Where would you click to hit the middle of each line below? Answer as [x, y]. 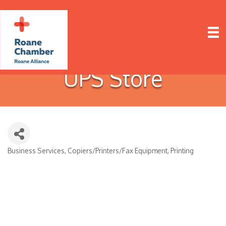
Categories [30, 158]
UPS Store [113, 78]
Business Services [36, 151]
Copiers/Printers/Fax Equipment [118, 151]
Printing [182, 151]
